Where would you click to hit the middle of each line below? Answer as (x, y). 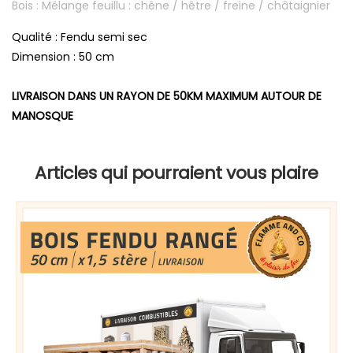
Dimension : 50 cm (63, 57)
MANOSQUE (43, 116)
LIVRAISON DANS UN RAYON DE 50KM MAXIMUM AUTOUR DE (167, 96)
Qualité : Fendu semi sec (80, 37)
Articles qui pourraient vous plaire (176, 173)
